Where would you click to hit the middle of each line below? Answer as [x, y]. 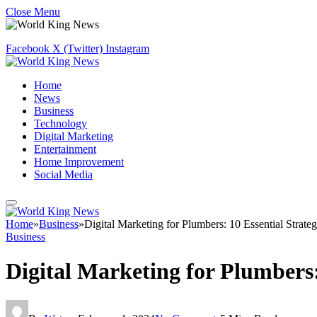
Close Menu [33, 12]
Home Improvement [79, 162]
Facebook [28, 48]
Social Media [63, 174]
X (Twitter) [77, 48]
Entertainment [65, 149]
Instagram [127, 48]
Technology [60, 123]
